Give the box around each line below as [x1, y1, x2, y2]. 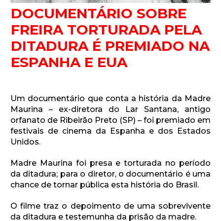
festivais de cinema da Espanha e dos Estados [10, 126, 211, 136]
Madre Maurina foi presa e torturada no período [10, 158, 211, 168]
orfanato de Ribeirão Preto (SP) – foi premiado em [10, 115, 211, 125]
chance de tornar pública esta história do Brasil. [10, 180, 199, 189]
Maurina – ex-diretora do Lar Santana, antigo [10, 104, 211, 114]
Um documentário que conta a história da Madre [10, 93, 211, 103]
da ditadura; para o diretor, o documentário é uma [10, 169, 211, 179]
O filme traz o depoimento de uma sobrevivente [10, 201, 211, 211]
